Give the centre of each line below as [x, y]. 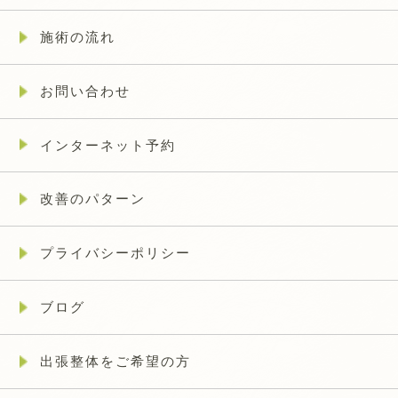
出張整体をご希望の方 [115, 361]
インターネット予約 [107, 145]
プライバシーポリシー [115, 253]
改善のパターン [92, 199]
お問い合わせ [85, 91]
